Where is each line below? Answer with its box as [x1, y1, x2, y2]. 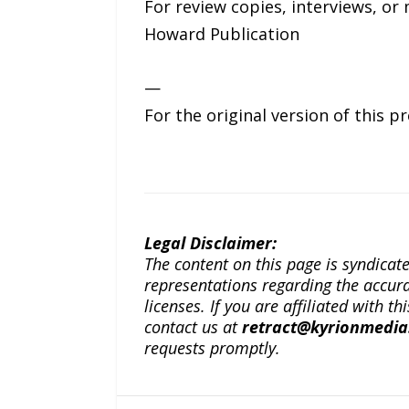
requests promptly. [143, 337, 280, 360]
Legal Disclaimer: [143, 232, 277, 255]
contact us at [143, 316, 242, 339]
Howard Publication [143, 23, 299, 46]
